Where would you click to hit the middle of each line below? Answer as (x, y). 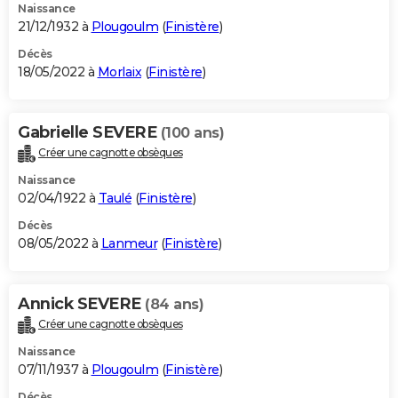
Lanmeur (129, 243)
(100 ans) (192, 133)
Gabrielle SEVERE (89, 133)
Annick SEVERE (81, 303)
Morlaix (119, 72)
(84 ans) (174, 304)
